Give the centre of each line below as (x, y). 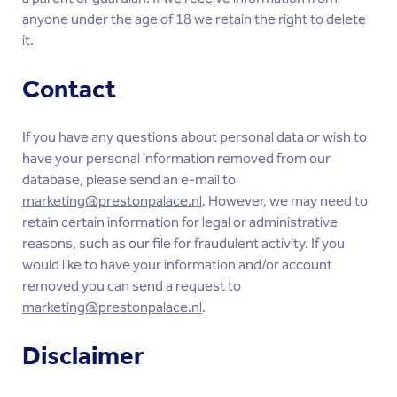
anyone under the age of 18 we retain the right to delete (194, 20)
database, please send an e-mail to (129, 180)
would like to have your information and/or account (177, 265)
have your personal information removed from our (176, 159)
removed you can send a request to (132, 287)
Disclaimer (83, 356)
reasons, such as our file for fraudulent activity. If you (183, 244)
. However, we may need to (285, 202)
